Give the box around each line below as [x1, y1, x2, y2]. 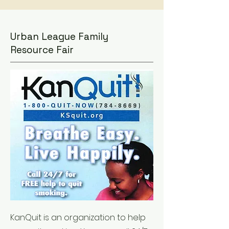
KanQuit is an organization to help [10, 212, 146, 223]
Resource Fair [10, 43, 74, 56]
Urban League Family [10, 30, 108, 43]
